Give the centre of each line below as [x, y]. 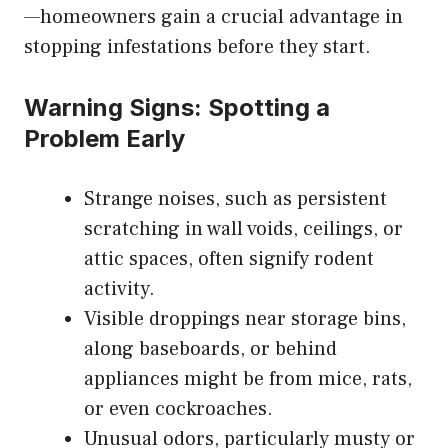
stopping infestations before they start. [197, 46]
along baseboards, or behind [210, 348]
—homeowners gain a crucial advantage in [213, 16]
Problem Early [104, 138]
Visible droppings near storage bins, [245, 318]
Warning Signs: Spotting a [177, 107]
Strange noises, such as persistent [235, 198]
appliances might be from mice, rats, [248, 378]
